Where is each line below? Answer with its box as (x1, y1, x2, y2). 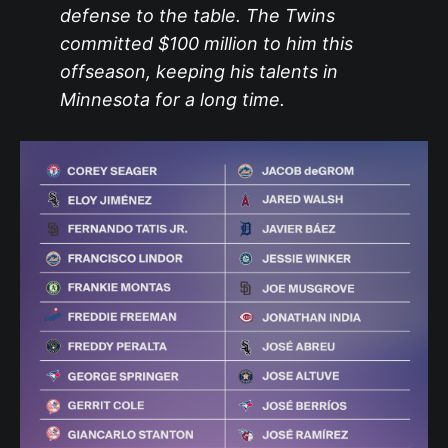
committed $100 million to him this (59, 32, 353, 54)
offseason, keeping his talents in (59, 60, 338, 82)
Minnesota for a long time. (59, 88, 285, 110)
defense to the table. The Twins (59, 4, 335, 26)
